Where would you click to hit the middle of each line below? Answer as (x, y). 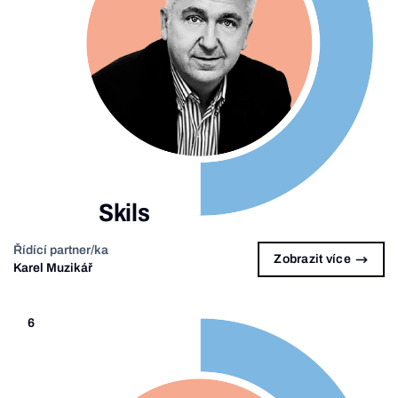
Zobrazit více (312, 259)
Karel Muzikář (53, 267)
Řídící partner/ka (61, 250)
